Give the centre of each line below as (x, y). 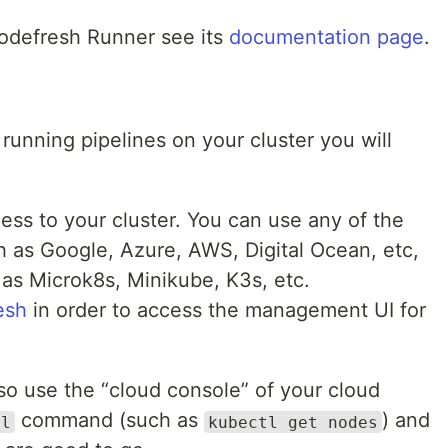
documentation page (326, 37)
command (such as (109, 420)
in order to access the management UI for (226, 310)
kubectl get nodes (293, 422)
